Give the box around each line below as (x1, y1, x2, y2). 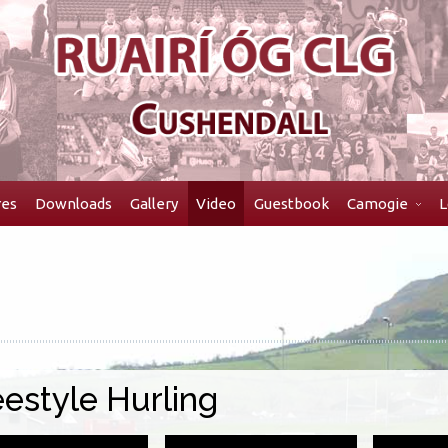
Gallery (130, 194, 178, 212)
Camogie (347, 194, 408, 212)
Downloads (35, 194, 112, 212)
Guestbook (254, 194, 329, 212)
